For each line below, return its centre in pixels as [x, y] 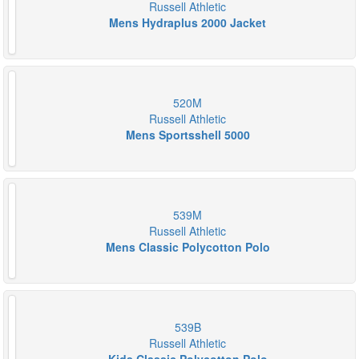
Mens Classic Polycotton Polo [188, 247]
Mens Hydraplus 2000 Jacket [188, 22]
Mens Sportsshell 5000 [188, 135]
